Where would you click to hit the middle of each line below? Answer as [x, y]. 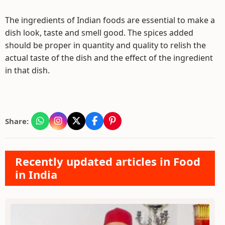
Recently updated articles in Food [108, 161]
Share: [17, 121]
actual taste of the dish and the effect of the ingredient [109, 58]
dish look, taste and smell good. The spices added [99, 33]
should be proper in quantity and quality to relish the [105, 45]
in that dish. [27, 70]
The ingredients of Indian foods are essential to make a [110, 20]
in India [36, 174]
